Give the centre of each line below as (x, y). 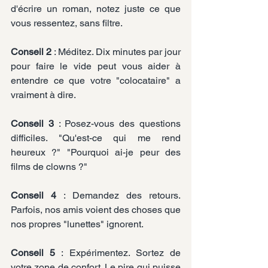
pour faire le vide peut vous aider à (96, 66)
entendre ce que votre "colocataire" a (96, 80)
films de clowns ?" (49, 166)
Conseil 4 (33, 195)
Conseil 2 (31, 51)
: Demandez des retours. (118, 195)
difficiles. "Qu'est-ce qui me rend (96, 138)
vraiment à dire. (43, 95)
